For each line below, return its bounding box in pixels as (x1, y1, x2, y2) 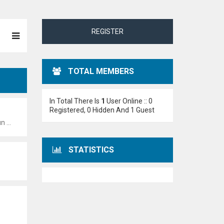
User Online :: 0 (104, 97, 152, 105)
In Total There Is (49, 97, 101, 105)
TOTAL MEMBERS (67, 66, 134, 76)
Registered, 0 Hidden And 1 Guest (49, 106, 154, 114)
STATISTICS (68, 145, 114, 154)
